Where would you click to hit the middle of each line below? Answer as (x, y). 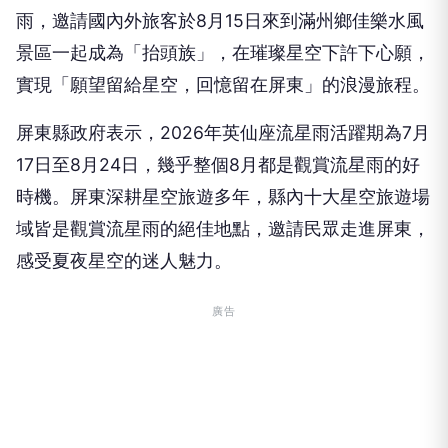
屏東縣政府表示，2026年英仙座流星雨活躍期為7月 (223, 133)
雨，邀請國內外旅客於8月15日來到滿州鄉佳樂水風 (220, 21)
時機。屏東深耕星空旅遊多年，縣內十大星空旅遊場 (223, 197)
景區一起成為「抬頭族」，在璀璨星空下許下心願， (223, 53)
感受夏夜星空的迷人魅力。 (124, 261)
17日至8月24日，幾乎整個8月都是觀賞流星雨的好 (218, 165)
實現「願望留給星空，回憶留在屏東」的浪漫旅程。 (223, 85)
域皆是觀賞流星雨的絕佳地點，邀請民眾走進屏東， (223, 229)
